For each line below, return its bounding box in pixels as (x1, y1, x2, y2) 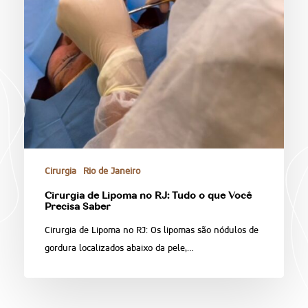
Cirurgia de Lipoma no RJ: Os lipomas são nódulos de (44, 224, 258, 236)
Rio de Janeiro (82, 165, 140, 177)
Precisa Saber (44, 203, 111, 213)
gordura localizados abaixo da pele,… (44, 242, 194, 254)
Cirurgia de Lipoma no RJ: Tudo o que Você (44, 192, 252, 202)
